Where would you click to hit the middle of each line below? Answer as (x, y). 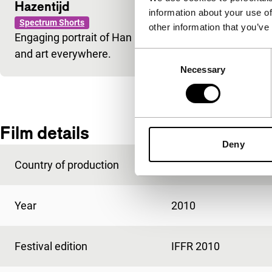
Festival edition (51, 246)
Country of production (67, 165)
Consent (151, 55)
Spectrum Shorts (52, 22)
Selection (153, 70)
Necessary (203, 69)
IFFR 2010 (195, 246)
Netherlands (201, 165)
